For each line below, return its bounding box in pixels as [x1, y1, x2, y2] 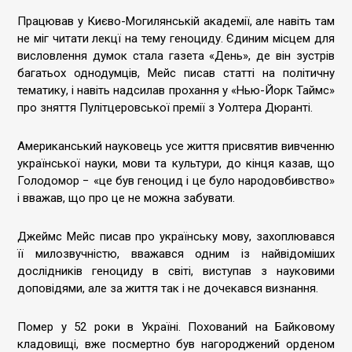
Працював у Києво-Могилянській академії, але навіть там [17, 14, 335, 28]
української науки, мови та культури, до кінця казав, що [17, 156, 335, 170]
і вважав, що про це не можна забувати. [17, 191, 235, 205]
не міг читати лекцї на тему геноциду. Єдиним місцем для [17, 31, 335, 46]
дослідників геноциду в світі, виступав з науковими [17, 264, 335, 278]
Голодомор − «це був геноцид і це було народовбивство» [17, 174, 335, 188]
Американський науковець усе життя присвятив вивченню [17, 139, 335, 153]
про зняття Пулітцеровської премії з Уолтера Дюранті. [17, 101, 313, 115]
